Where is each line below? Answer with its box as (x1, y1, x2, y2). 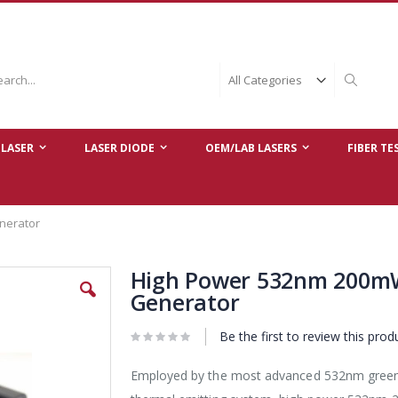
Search (349, 106, 389, 123)
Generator (130, 287, 240, 318)
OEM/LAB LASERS (205, 139, 297, 155)
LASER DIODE (84, 139, 155, 155)
